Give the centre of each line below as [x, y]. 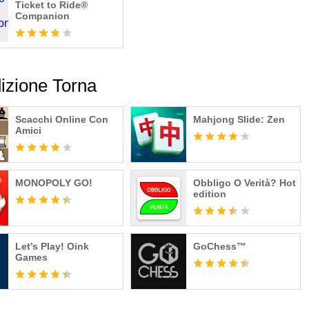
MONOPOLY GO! [54, 183]
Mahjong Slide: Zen [239, 119]
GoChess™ [219, 246]
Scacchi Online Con [62, 119]
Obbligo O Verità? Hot [244, 183]
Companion [43, 16]
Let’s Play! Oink [52, 246]
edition [209, 194]
